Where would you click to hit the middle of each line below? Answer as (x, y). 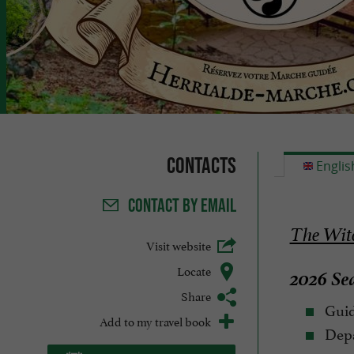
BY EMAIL (209, 205)
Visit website (178, 244)
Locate (194, 269)
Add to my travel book (155, 320)
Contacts (201, 165)
